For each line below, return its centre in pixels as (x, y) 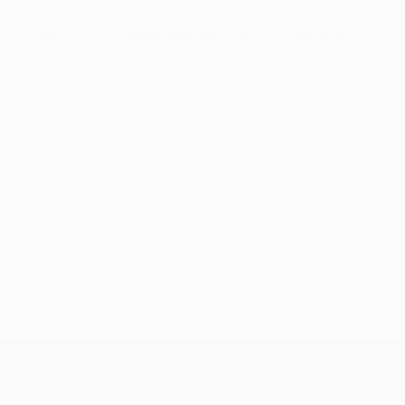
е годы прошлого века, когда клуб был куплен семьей (201, 98)
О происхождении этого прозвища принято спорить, (198, 55)
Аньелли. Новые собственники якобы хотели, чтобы (196, 120)
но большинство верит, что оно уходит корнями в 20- (200, 76)
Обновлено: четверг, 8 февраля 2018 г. (120, 250)
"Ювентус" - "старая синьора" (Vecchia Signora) (184, 33)
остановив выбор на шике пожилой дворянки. (175, 163)
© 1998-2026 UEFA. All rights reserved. (116, 233)
